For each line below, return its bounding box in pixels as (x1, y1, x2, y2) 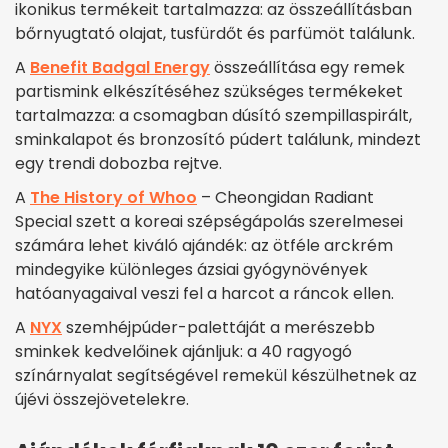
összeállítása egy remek (210, 56, 405, 80)
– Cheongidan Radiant (197, 186, 374, 210)
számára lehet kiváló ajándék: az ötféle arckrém (15, 234, 393, 258)
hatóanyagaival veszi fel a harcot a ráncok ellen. (15, 282, 394, 306)
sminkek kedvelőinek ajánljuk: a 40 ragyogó (15, 340, 352, 364)
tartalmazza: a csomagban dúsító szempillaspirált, (15, 104, 412, 128)
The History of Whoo (30, 186, 197, 210)
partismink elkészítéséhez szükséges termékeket (15, 80, 403, 104)
